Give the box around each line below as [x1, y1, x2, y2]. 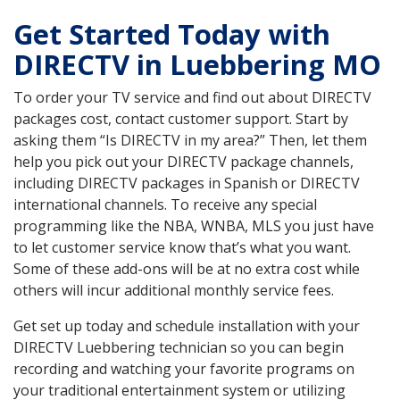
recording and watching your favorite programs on [13, 359, 354, 379]
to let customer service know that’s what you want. [13, 237, 351, 258]
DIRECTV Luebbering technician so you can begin [13, 337, 344, 358]
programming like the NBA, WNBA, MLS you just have [13, 216, 374, 237]
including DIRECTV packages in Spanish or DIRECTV [13, 173, 360, 194]
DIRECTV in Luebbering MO [13, 46, 381, 84]
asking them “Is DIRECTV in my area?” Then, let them [13, 130, 367, 151]
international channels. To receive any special [13, 195, 317, 215]
